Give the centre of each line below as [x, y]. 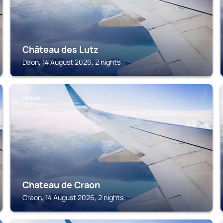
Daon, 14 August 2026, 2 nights [72, 62]
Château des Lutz [61, 49]
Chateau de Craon [61, 185]
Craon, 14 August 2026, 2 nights [73, 197]
